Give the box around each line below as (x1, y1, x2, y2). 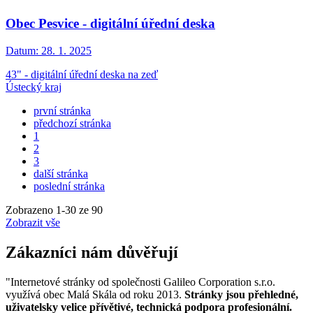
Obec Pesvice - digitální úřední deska (6, 16, 215, 31)
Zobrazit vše (6, 217, 60, 228)
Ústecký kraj (6, 81, 61, 93)
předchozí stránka (34, 117, 111, 129)
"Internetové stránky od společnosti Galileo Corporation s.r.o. (6, 275, 275, 288)
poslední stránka (34, 180, 105, 192)
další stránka (34, 168, 88, 180)
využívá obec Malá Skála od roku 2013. (6, 288, 184, 300)
